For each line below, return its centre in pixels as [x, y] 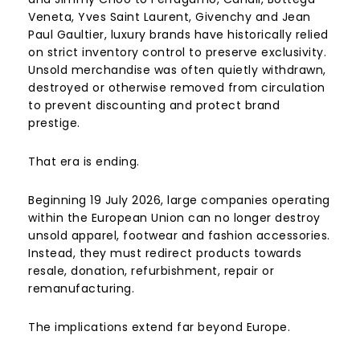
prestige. [54, 123]
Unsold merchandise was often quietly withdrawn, [177, 70]
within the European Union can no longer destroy [174, 217]
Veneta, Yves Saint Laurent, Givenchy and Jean [170, 16]
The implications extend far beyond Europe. [159, 327]
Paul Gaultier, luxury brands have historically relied [178, 34]
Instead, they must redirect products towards [165, 253]
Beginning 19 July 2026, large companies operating [179, 200]
